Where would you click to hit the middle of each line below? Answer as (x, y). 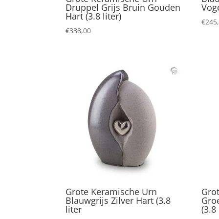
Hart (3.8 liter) (94, 16)
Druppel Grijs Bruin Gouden (123, 7)
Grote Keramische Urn (111, 191)
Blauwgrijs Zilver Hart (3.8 (118, 200)
